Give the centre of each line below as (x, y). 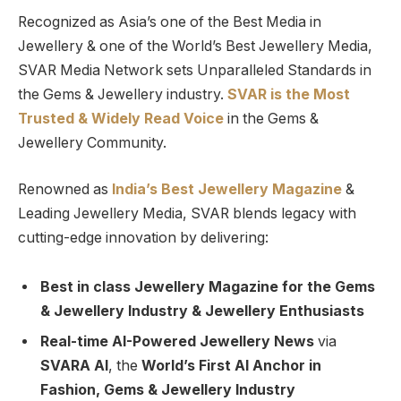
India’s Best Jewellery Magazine (227, 189)
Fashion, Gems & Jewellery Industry (168, 390)
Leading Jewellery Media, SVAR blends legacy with (187, 213)
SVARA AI (74, 366)
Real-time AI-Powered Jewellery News (177, 342)
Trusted (46, 119)
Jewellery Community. (92, 143)
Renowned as (65, 189)
